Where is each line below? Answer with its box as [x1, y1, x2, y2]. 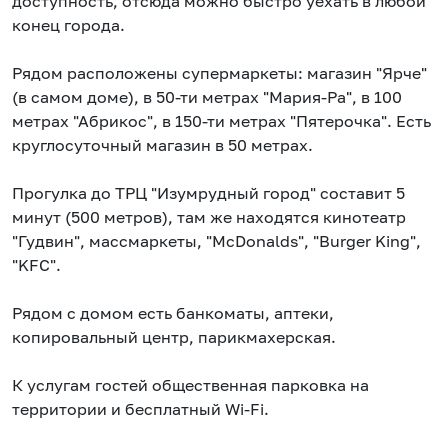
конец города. [12, 15, 125, 36]
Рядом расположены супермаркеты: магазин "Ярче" [12, 63, 427, 84]
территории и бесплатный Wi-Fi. [12, 399, 269, 420]
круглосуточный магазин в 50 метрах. [12, 135, 317, 156]
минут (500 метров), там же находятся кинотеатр [12, 207, 406, 228]
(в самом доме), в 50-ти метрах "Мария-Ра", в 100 [12, 87, 402, 108]
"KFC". [12, 255, 61, 276]
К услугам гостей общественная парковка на [12, 375, 369, 396]
